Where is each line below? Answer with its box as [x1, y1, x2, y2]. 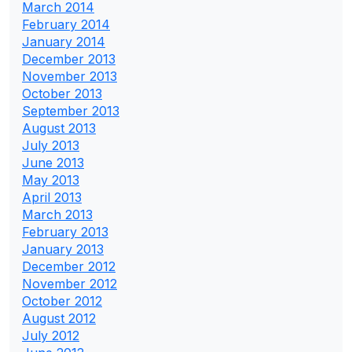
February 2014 [22, 16, 110, 32]
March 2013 [22, 206, 93, 222]
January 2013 [22, 240, 104, 257]
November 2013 [22, 68, 117, 84]
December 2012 [22, 258, 115, 274]
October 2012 [22, 292, 102, 309]
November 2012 [22, 275, 117, 291]
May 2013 [22, 171, 79, 188]
